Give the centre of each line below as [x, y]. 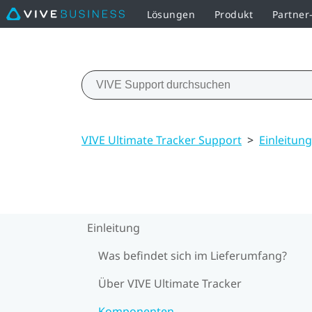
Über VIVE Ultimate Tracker [170, 283]
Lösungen [171, 14]
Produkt [233, 14]
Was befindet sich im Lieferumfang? [193, 255]
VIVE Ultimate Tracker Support [162, 140]
